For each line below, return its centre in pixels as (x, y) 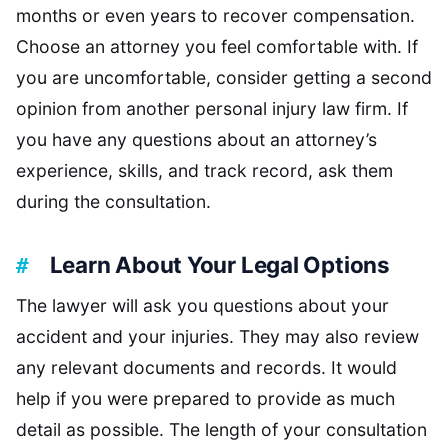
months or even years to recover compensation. (215, 16)
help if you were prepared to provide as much (205, 398)
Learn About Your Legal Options (219, 264)
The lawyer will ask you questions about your (202, 305)
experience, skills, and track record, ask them (204, 171)
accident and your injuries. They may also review (217, 336)
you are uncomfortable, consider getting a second (224, 78)
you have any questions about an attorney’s (196, 140)
